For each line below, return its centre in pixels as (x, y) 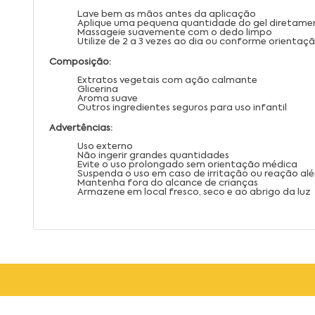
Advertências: (81, 128)
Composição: (80, 62)
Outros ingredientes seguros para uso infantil (182, 108)
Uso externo (105, 146)
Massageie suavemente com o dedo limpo (175, 32)
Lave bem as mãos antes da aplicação (167, 14)
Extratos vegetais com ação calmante (167, 80)
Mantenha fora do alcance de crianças (168, 183)
